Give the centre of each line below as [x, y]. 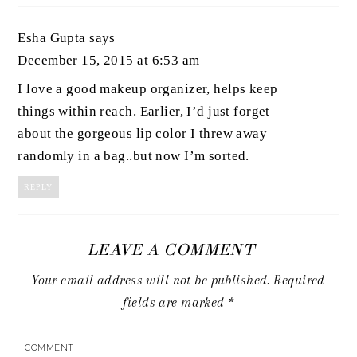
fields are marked [176, 302]
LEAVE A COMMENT [171, 250]
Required [297, 280]
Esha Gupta [52, 37]
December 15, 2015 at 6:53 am [109, 60]
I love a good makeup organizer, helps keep [148, 89]
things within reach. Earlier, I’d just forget [144, 112]
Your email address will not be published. [151, 280]
